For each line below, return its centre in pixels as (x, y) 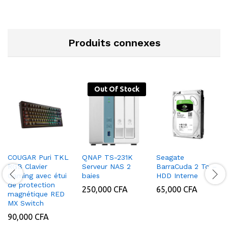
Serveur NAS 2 (106, 166)
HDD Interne (177, 175)
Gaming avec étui (37, 175)
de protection (31, 184)
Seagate (170, 157)
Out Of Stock (117, 89)
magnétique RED (36, 194)
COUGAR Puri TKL (38, 157)
